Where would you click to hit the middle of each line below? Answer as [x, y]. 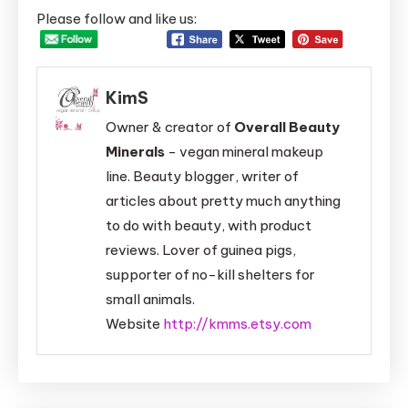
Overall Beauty [287, 127]
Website [133, 324]
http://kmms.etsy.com [238, 324]
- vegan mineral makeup [245, 152]
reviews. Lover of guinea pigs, [201, 250]
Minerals [136, 152]
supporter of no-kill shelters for [211, 275]
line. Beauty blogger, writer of [203, 177]
